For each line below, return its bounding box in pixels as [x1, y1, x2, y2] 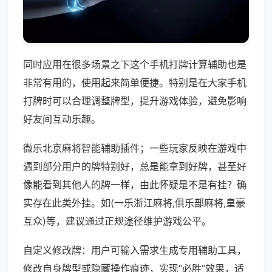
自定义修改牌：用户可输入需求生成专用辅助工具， [23, 244, 246, 257]
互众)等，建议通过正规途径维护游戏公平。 [23, 215, 211, 228]
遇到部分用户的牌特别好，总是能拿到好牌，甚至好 [23, 160, 246, 173]
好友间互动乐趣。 [23, 113, 101, 126]
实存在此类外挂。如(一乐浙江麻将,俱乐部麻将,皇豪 [23, 197, 245, 209]
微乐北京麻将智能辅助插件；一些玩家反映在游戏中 [23, 142, 246, 155]
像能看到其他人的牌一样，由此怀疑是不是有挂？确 [23, 178, 246, 191]
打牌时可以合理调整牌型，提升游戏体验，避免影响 [23, 95, 246, 107]
